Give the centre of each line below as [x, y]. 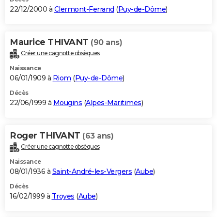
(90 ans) [106, 42]
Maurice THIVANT [50, 42]
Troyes [63, 196]
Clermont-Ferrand [84, 9]
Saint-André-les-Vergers [92, 171]
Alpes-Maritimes [114, 102]
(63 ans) [98, 136]
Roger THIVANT [46, 135]
